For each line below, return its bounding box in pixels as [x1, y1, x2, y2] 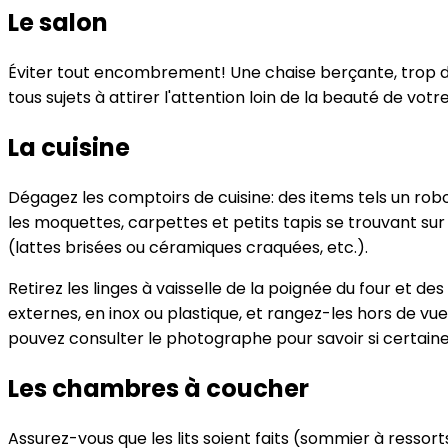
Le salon [8, 6, 108, 40]
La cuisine [8, 130, 130, 164]
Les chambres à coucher [8, 371, 309, 405]
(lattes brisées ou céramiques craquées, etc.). [8, 235, 368, 259]
